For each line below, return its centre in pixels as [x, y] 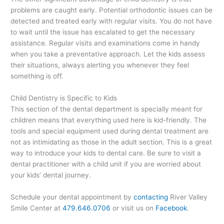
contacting [151, 197]
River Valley [188, 197]
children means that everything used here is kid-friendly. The [109, 120]
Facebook [171, 208]
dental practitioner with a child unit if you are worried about [106, 164]
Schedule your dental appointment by [72, 197]
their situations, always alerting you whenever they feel [100, 65]
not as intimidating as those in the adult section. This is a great [111, 142]
